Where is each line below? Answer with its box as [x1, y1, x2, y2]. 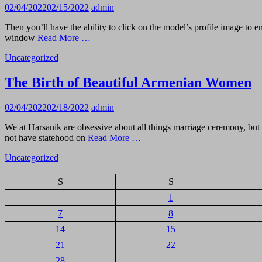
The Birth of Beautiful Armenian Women [5, 75, 251, 91]
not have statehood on [5, 133, 88, 143]
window [5, 33, 37, 43]
